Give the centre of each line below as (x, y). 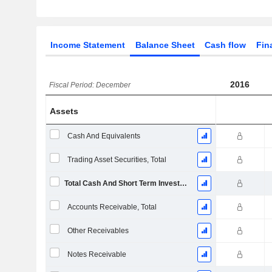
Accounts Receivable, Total (112, 207)
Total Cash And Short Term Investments (183, 183)
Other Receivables (98, 231)
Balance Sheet (165, 45)
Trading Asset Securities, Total (117, 160)
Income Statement (87, 45)
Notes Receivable (97, 254)
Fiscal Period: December (90, 85)
